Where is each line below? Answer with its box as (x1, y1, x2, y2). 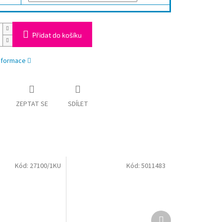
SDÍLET (67, 99, 88, 110)
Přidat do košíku (32, 31, 82, 40)
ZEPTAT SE (15, 99, 48, 110)
